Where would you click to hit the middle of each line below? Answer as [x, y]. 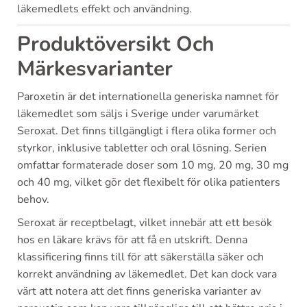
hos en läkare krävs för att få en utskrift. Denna [132, 240]
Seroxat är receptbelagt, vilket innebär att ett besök [145, 222]
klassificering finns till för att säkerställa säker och [140, 257]
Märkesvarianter [95, 69]
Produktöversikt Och [116, 44]
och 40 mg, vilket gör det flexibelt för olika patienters [149, 182]
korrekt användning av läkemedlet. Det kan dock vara [147, 274]
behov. [33, 199]
